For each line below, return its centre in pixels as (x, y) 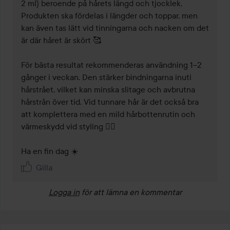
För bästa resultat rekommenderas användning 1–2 (111, 65)
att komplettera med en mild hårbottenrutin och (108, 114)
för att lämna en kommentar (131, 192)
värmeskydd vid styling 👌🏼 (68, 127)
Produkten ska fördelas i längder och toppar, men (109, 16)
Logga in (64, 192)
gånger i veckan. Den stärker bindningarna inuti (106, 77)
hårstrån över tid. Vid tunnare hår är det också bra (110, 102)
